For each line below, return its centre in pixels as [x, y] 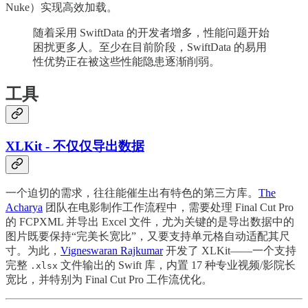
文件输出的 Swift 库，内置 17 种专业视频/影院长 [177, 265]
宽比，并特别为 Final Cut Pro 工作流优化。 [109, 280]
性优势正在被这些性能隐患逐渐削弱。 [126, 61]
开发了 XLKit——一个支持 [230, 251]
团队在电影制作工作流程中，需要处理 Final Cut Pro [168, 208]
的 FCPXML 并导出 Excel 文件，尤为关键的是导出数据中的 [150, 222]
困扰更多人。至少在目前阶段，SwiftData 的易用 [150, 47]
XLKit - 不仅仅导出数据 [75, 146]
